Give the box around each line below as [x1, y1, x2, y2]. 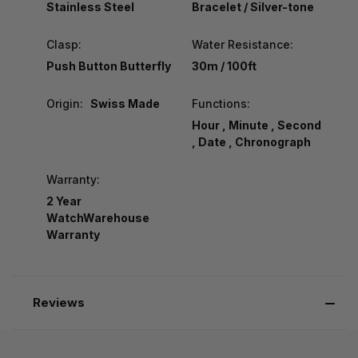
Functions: [191, 96, 250, 110]
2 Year [46, 193, 82, 208]
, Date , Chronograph [191, 134, 311, 149]
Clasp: [46, 37, 82, 51]
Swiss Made [89, 96, 160, 110]
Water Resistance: [191, 37, 293, 51]
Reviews [32, 294, 85, 310]
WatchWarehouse [46, 210, 149, 225]
